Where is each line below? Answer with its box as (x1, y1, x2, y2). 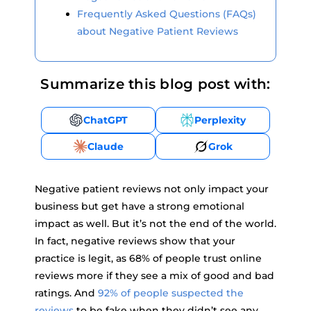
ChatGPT (83, 114, 128, 126)
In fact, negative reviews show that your (35, 235, 235, 247)
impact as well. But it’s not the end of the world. (35, 217, 276, 230)
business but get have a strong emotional (35, 200, 244, 212)
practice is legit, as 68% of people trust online (35, 252, 262, 264)
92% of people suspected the (98, 287, 244, 299)
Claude (87, 140, 124, 153)
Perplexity (194, 114, 246, 126)
